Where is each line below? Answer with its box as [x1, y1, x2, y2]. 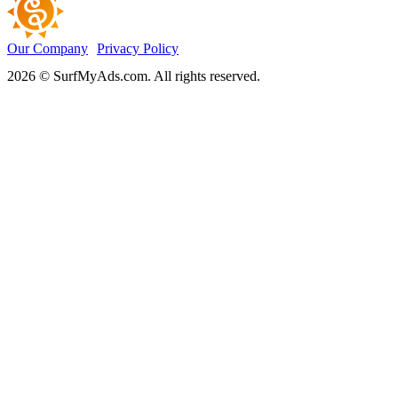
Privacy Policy [97, 40, 179, 56]
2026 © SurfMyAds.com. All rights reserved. [7, 68, 260, 84]
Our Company [7, 40, 88, 56]
